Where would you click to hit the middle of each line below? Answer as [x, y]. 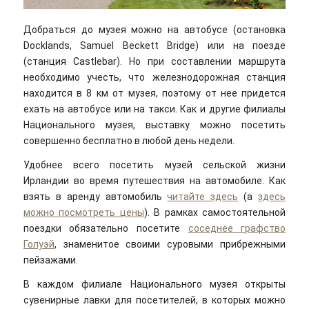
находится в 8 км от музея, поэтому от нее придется [154, 93]
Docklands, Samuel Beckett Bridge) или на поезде [154, 46]
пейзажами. [50, 260]
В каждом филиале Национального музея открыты [154, 284]
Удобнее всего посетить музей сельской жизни [154, 165]
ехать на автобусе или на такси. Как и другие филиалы [154, 109]
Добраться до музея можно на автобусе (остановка [154, 30]
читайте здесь [203, 196]
